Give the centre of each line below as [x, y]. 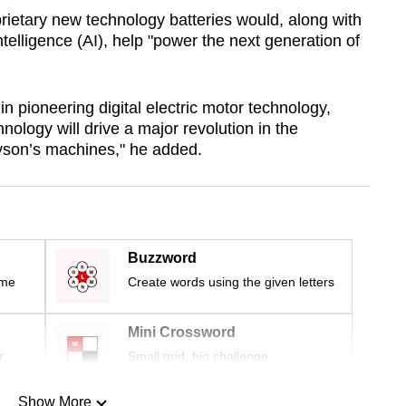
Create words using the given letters [231, 282]
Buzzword [162, 258]
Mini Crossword [182, 333]
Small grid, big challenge [198, 357]
